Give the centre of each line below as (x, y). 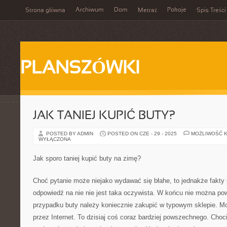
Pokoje (177, 10)
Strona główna (45, 11)
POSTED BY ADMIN (70, 134)
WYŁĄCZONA (55, 139)
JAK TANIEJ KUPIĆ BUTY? (104, 116)
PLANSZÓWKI (80, 69)
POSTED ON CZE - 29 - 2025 (142, 134)
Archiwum (90, 10)
